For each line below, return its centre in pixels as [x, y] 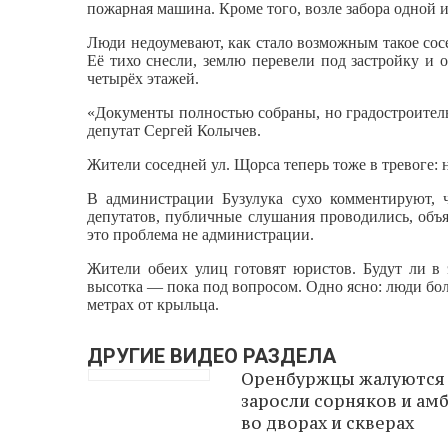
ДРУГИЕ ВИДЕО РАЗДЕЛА [211, 355]
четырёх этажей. [143, 78]
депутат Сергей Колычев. [174, 130]
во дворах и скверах [327, 422]
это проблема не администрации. [200, 234]
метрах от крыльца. [153, 304]
